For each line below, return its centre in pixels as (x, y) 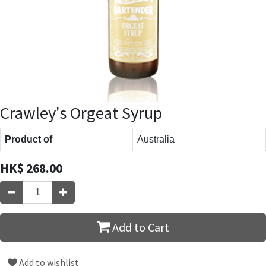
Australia (156, 139)
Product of (28, 139)
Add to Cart (140, 227)
